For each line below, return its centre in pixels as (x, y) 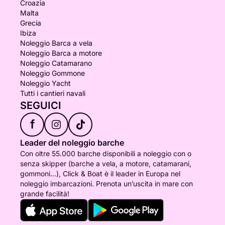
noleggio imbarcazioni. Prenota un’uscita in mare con (106, 184)
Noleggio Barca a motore (61, 53)
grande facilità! (45, 194)
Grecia (31, 23)
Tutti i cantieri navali (53, 93)
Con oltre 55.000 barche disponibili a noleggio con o (106, 153)
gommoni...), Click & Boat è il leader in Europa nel (100, 174)
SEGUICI (41, 105)
